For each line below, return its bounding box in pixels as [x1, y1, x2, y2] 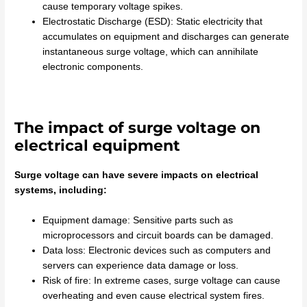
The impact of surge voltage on [14, 119, 261, 137]
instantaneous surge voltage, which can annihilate [42, 46, 259, 57]
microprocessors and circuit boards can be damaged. [42, 230, 274, 241]
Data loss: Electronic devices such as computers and [42, 245, 271, 256]
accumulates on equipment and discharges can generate [42, 31, 290, 42]
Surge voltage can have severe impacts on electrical [14, 170, 259, 181]
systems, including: [14, 185, 108, 196]
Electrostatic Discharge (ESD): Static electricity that [42, 16, 263, 27]
